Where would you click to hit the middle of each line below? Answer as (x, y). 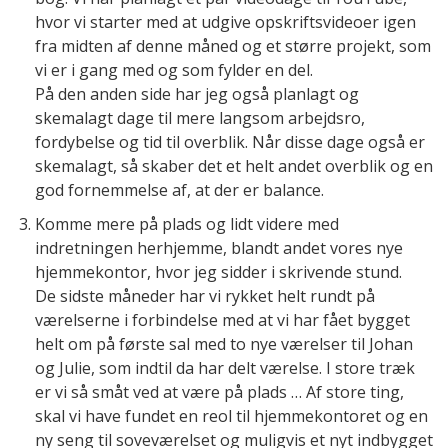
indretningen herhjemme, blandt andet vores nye (219, 247)
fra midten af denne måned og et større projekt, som (233, 45)
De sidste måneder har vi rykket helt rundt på (205, 295)
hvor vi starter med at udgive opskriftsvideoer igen (225, 21)
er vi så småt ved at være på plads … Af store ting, (219, 391)
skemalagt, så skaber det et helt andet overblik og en (234, 165)
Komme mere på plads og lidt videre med (187, 223)
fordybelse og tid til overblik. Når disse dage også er (230, 141)
